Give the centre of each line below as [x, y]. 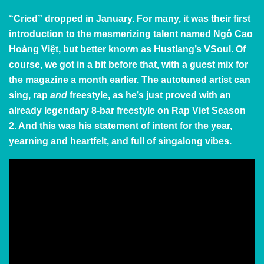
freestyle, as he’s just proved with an [150, 95]
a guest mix [208, 64]
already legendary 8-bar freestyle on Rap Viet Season [127, 110]
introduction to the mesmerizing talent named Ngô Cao [131, 34]
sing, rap [28, 95]
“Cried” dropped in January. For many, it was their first [130, 18]
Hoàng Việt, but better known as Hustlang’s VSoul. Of [127, 49]
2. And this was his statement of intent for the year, [121, 126]
